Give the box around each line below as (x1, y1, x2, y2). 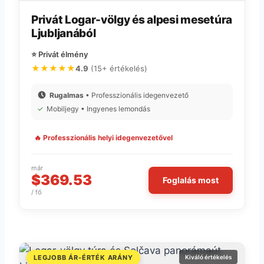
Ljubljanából (31, 27, 96, 41)
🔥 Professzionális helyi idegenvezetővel (34, 133, 173, 142)
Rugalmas (49, 90, 84, 100)
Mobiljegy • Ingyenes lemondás (47, 104, 150, 113)
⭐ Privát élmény (31, 49, 88, 59)
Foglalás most (163, 174, 219, 185)
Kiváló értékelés (185, 253, 232, 260)
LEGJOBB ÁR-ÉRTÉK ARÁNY (34, 253, 133, 262)
